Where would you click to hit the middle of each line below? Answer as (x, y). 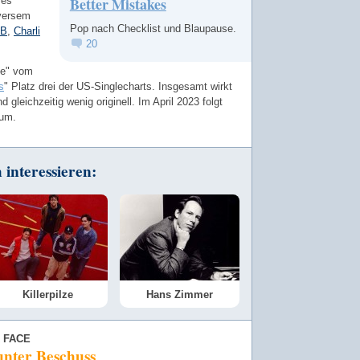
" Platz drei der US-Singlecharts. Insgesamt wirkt (118, 87)
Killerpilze (48, 294)
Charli (27, 31)
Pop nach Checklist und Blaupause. (153, 29)
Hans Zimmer (180, 294)
